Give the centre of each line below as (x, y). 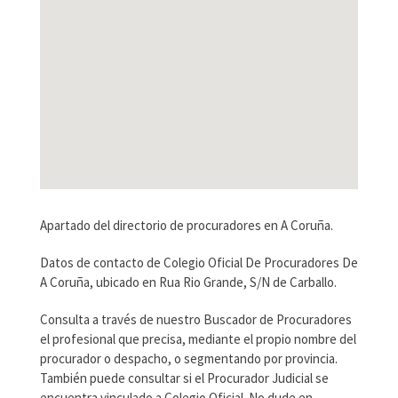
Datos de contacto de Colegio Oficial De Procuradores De (199, 263)
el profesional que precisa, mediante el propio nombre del (198, 339)
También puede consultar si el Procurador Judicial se (184, 378)
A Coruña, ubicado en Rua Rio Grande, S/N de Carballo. (188, 283)
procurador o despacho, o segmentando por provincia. (188, 359)
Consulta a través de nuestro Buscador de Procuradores (195, 320)
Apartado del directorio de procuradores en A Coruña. (186, 226)
